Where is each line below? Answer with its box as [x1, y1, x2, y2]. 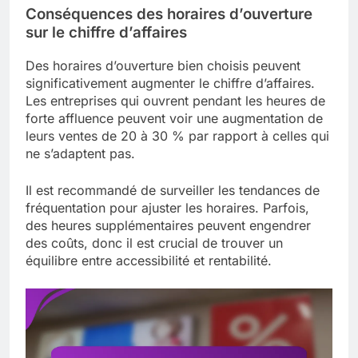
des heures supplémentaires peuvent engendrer [26, 217, 311, 234]
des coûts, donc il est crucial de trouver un [26, 235, 283, 252]
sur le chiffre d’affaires [26, 23, 187, 42]
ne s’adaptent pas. [26, 145, 135, 162]
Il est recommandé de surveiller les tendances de [26, 182, 320, 199]
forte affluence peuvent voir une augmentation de [26, 110, 323, 127]
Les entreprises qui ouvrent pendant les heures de [26, 93, 325, 109]
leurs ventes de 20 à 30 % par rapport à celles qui [26, 128, 329, 145]
